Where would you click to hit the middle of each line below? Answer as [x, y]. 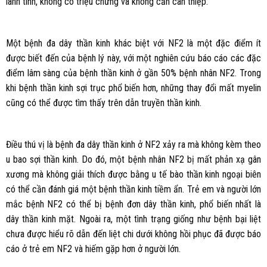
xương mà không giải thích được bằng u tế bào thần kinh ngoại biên [133, 174]
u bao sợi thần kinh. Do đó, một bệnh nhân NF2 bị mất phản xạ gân [133, 159]
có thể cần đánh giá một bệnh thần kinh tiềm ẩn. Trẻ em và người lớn [133, 189]
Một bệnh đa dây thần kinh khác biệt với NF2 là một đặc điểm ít [133, 44]
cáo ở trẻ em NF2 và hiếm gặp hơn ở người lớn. [93, 249]
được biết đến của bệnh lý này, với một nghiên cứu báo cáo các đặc [133, 58]
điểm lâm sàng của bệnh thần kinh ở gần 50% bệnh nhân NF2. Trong [133, 73]
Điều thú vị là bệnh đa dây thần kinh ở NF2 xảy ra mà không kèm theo [133, 144]
